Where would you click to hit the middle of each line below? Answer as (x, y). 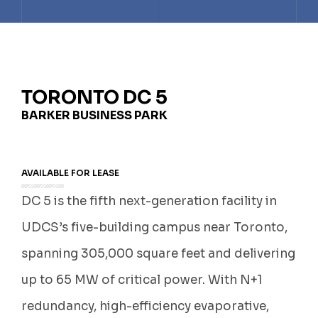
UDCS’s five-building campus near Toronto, (154, 227)
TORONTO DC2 (159, 62)
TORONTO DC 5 (94, 98)
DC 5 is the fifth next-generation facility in (149, 201)
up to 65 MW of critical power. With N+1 (142, 280)
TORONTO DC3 (159, 89)
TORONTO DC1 (159, 35)
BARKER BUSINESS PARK (94, 115)
